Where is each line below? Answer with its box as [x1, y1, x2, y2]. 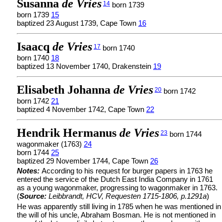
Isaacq [17, 40, 53, 53]
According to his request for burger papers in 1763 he [42, 166, 213, 175]
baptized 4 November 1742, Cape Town [17, 105, 146, 113]
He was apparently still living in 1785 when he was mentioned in [17, 202, 221, 211]
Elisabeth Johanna [17, 83, 113, 96]
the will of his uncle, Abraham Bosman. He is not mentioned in [17, 211, 216, 219]
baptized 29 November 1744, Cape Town [17, 157, 150, 165]
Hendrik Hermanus [17, 126, 119, 139]
